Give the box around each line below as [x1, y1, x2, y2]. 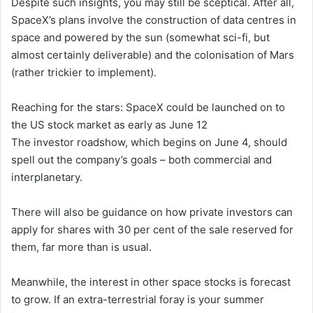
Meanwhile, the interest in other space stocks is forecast [11, 275, 291, 289]
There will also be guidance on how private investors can [11, 205, 293, 219]
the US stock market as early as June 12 [11, 117, 208, 131]
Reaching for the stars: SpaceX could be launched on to [11, 100, 285, 114]
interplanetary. [11, 170, 82, 184]
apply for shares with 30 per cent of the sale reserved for [11, 222, 293, 236]
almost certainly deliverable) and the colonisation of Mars [11, 48, 294, 61]
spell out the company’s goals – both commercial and [11, 152, 272, 166]
